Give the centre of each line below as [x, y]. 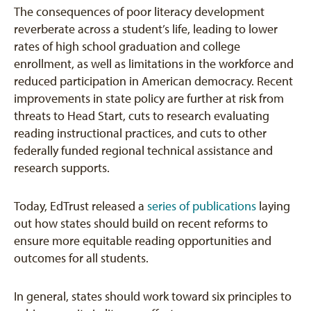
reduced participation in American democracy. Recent [153, 81]
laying [273, 206]
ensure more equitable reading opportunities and [143, 241]
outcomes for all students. [81, 258]
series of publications [202, 206]
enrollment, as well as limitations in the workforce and [154, 64]
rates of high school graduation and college [127, 47]
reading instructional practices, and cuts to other [140, 133]
